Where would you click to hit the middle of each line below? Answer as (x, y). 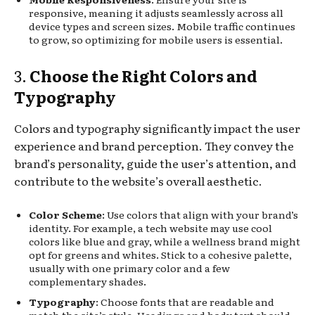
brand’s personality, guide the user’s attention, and (155, 163)
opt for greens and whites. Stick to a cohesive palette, (160, 254)
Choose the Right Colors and (143, 75)
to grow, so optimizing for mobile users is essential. (156, 39)
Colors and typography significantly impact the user (157, 128)
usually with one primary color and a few (129, 268)
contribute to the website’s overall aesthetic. (138, 180)
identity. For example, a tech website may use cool (150, 227)
